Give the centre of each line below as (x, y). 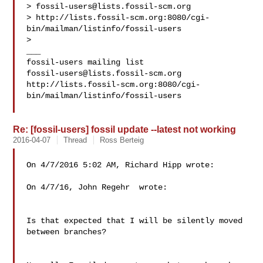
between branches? (67, 232)
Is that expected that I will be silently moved (135, 221)
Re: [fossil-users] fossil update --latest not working (125, 129)
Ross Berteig (122, 140)
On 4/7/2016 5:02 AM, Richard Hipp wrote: (121, 165)
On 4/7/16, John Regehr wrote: (97, 187)
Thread (75, 140)
